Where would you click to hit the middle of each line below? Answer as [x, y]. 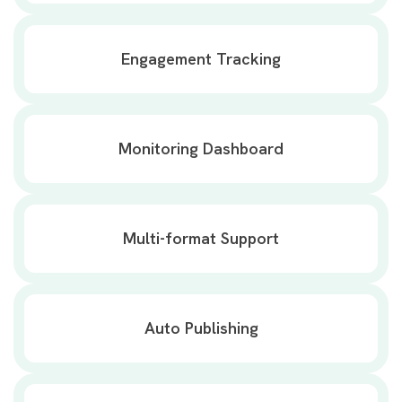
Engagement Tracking [201, 59]
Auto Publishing [201, 328]
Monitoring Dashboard [201, 149]
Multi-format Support [201, 238]
